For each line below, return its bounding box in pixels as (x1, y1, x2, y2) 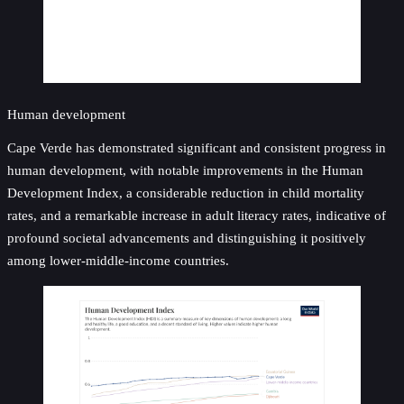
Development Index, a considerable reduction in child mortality (7, 185, 364, 201)
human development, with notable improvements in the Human (7, 162, 363, 179)
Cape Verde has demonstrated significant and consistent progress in (7, 140, 386, 156)
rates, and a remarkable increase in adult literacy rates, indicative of (7, 207, 386, 224)
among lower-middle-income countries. (7, 252, 229, 269)
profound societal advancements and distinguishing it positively (7, 230, 366, 246)
